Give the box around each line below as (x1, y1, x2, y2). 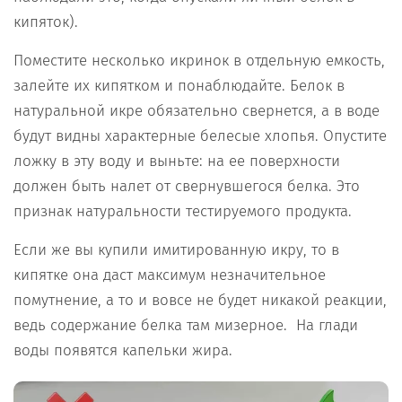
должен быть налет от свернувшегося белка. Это (13, 176, 360, 196)
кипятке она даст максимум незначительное (13, 265, 326, 284)
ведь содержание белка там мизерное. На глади (13, 315, 358, 335)
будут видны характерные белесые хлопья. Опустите (13, 126, 387, 145)
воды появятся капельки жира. (13, 340, 232, 360)
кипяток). (13, 12, 78, 31)
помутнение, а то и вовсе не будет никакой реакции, (13, 290, 387, 310)
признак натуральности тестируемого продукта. (13, 201, 352, 221)
